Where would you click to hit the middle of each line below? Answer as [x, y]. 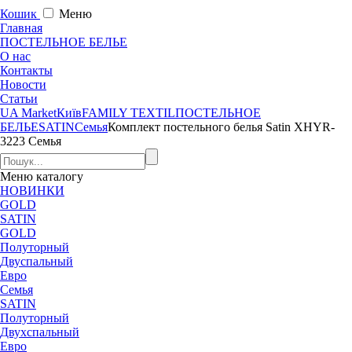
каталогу [58, 176]
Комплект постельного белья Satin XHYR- [221, 126]
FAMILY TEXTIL [128, 112]
